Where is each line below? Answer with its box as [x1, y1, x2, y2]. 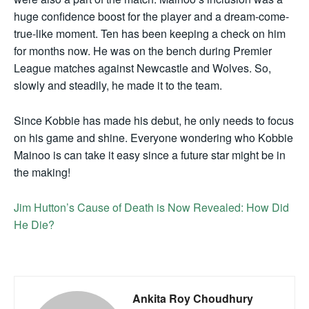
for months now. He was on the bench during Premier [14, 43, 272, 59]
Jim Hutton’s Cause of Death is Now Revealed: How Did [14, 199, 289, 216]
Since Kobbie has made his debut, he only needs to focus [14, 112, 294, 129]
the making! [14, 164, 70, 181]
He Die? [14, 217, 54, 233]
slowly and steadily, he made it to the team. [14, 77, 222, 94]
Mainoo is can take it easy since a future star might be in [14, 147, 286, 163]
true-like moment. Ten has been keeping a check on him [14, 26, 286, 42]
